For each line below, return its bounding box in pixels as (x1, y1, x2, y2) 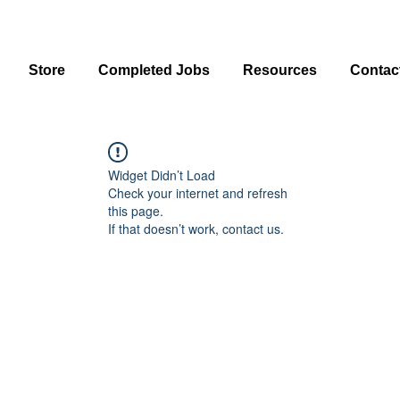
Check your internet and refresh (108, 184, 287, 202)
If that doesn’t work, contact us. (108, 220, 284, 237)
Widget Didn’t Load (108, 166, 215, 184)
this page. (108, 202, 163, 220)
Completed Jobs (98, 62, 211, 78)
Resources (243, 62, 318, 78)
